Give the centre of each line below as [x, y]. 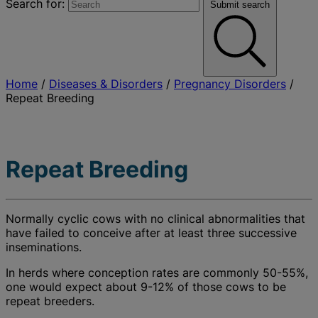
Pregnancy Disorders [230, 84]
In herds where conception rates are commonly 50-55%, [157, 272]
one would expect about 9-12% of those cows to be [146, 286]
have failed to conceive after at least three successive [151, 232]
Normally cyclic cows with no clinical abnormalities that [155, 218]
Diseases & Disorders [106, 84]
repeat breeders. [50, 301]
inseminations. [44, 247]
